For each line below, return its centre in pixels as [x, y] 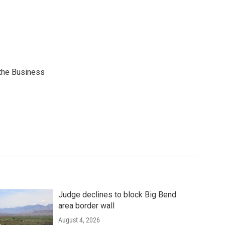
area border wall [86, 206]
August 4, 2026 [79, 220]
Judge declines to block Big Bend [117, 195]
